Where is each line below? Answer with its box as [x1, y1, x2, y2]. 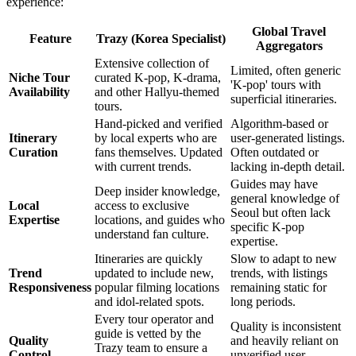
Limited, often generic [230, 63, 341, 77]
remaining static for [230, 280, 327, 294]
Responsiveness [9, 280, 91, 294]
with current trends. [95, 159, 192, 173]
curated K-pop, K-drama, [95, 70, 221, 84]
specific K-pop [230, 219, 304, 234]
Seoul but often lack [230, 205, 331, 219]
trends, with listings [230, 265, 327, 280]
